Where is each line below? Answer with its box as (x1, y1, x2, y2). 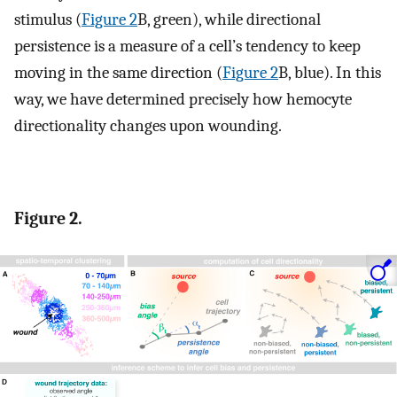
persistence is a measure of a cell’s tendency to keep (14, 35, 361, 56)
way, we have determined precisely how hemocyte (14, 89, 352, 109)
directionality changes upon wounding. (14, 115, 282, 136)
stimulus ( (14, 9, 82, 29)
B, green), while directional (137, 9, 321, 29)
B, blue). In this (278, 62, 381, 82)
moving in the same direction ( (14, 62, 222, 82)
